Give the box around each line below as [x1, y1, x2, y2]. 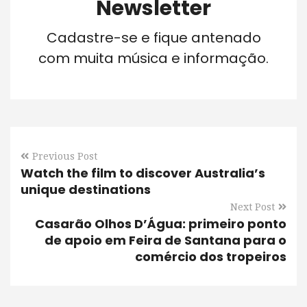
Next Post [230, 201, 275, 212]
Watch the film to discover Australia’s [21, 164, 265, 182]
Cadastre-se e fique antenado [46, 27, 261, 47]
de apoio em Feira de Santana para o [45, 231, 286, 249]
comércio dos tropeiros [135, 247, 286, 265]
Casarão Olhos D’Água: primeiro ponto [35, 214, 286, 232]
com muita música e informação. [38, 48, 269, 68]
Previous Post [32, 150, 97, 162]
